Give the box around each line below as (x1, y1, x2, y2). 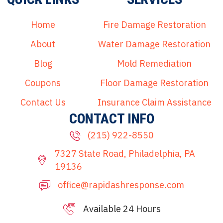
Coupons (25, 77, 61, 89)
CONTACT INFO (69, 111, 154, 127)
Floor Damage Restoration (100, 77, 209, 89)
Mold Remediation (117, 58, 192, 70)
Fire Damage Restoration (103, 19, 206, 31)
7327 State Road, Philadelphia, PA (55, 148, 195, 160)
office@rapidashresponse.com (57, 179, 184, 191)
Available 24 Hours (83, 203, 161, 215)
